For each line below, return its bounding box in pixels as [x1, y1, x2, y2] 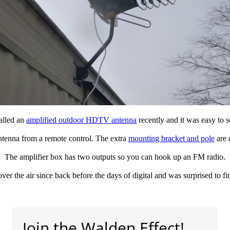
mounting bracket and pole [128, 133, 215, 143]
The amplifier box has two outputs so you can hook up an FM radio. [5, 152, 225, 161]
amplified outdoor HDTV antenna [26, 115, 137, 124]
